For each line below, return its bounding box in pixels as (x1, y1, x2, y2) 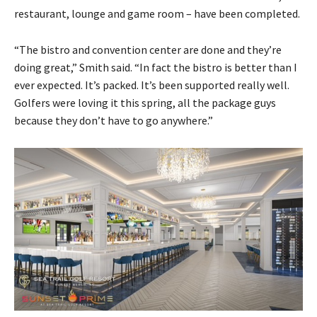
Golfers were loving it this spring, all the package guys (14, 96, 276, 110)
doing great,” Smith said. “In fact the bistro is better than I (14, 60, 297, 75)
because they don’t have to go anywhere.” (14, 113, 213, 128)
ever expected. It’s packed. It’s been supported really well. (14, 78, 289, 93)
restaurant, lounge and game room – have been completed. (14, 6, 300, 21)
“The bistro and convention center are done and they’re (14, 42, 282, 57)
